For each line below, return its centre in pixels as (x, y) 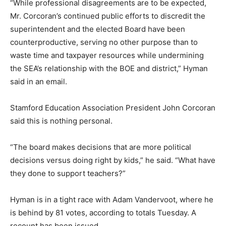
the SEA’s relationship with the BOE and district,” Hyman (109, 68)
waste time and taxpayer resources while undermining (107, 55)
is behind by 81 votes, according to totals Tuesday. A (103, 213)
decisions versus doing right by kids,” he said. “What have (113, 160)
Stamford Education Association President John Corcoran (113, 108)
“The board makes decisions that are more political (101, 147)
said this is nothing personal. (61, 121)
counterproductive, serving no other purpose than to (104, 42)
